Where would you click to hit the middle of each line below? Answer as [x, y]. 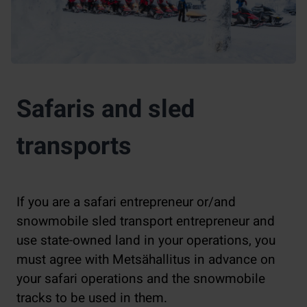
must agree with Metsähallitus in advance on [146, 260]
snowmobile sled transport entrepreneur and [146, 221]
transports [74, 146]
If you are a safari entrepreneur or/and [126, 202]
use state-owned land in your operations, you [146, 241]
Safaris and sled [106, 109]
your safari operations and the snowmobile [141, 279]
